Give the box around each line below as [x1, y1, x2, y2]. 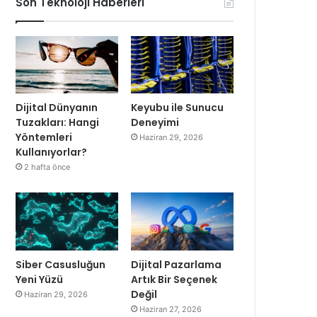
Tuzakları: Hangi [16, 115, 100, 130]
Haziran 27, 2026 [139, 304, 202, 314]
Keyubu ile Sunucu [131, 100, 224, 115]
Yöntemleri [16, 130, 73, 145]
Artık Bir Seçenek [131, 272, 218, 287]
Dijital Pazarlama [131, 257, 222, 272]
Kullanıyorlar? [16, 145, 88, 160]
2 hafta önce [24, 162, 71, 173]
